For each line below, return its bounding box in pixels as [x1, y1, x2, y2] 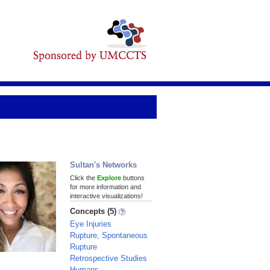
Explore [97, 174, 121, 181]
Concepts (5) [70, 207, 119, 216]
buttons [121, 174, 145, 181]
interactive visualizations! [70, 192, 143, 199]
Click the [70, 174, 97, 181]
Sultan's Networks [70, 160, 137, 169]
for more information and [70, 183, 141, 190]
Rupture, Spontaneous [70, 231, 148, 240]
